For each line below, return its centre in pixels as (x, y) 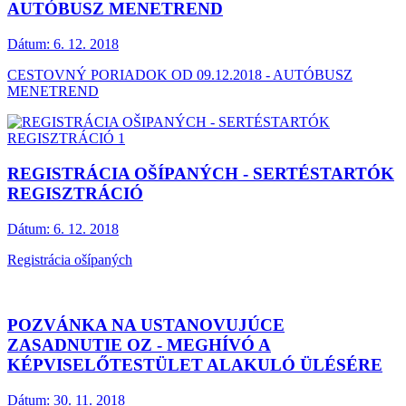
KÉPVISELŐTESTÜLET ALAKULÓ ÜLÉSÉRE (195, 365)
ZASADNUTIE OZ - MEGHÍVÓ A (139, 345)
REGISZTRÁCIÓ (75, 193)
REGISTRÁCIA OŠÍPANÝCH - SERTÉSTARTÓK (201, 173)
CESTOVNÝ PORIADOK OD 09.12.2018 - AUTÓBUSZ (180, 75)
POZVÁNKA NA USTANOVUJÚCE (146, 325)
